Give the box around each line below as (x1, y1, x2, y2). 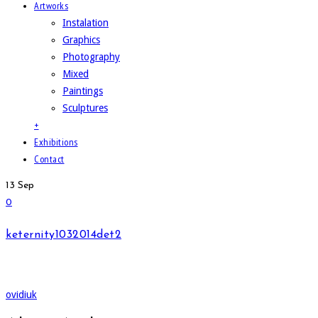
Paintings (62, 85, 103, 97)
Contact (34, 153, 65, 165)
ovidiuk (6, 288, 37, 300)
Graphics (62, 34, 100, 45)
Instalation (62, 17, 109, 28)
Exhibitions (34, 136, 78, 148)
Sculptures (62, 102, 108, 114)
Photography (62, 51, 120, 62)
